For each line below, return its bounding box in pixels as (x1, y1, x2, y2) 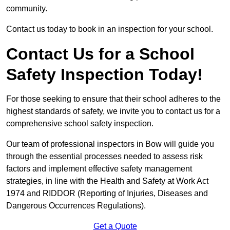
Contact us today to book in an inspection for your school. (6, 25, 213, 34)
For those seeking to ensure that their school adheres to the (6, 94, 221, 104)
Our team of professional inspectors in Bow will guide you (6, 140, 214, 149)
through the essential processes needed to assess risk (6, 152, 203, 161)
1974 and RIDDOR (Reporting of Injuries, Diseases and (6, 189, 208, 198)
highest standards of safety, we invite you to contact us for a (6, 107, 220, 116)
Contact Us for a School (6, 45, 195, 64)
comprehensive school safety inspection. (6, 119, 156, 128)
